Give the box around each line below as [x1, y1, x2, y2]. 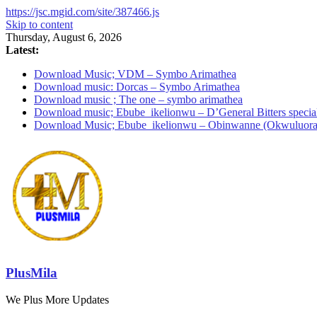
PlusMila [6, 265, 57, 280]
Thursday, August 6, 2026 [6, 31, 122, 43]
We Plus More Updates [6, 294, 109, 306]
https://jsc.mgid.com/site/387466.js [6, 6, 159, 18]
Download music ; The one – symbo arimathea [34, 93, 243, 105]
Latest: [6, 44, 39, 56]
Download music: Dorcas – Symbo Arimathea [34, 81, 240, 93]
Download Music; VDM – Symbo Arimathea [34, 68, 236, 80]
